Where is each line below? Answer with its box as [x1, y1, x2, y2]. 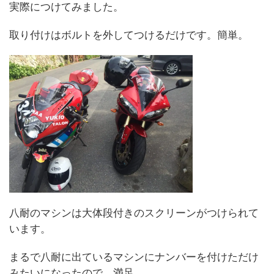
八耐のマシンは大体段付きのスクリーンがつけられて [9, 206, 259, 219]
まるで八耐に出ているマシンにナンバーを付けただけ [9, 250, 259, 263]
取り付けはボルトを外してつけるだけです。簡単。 [9, 28, 248, 41]
